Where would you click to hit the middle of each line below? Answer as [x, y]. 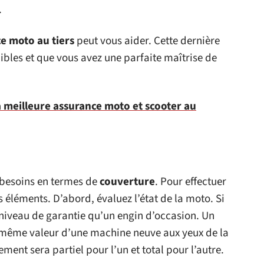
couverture [127, 182]
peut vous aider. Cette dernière [148, 41]
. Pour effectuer [191, 182]
